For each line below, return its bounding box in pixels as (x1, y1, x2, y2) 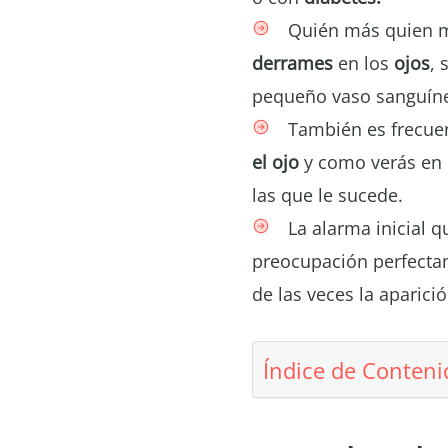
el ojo (252, 150, 299, 174)
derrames (252, 51, 333, 75)
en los (333, 51, 394, 75)
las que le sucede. (252, 183, 403, 207)
